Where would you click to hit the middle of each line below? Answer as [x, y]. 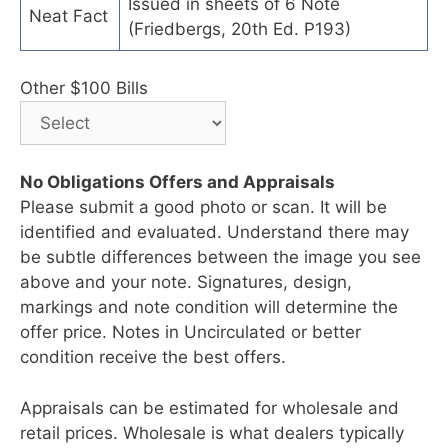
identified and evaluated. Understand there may [214, 232]
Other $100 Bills [84, 88]
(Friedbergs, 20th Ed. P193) [239, 28]
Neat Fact [68, 15]
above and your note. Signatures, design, [186, 282]
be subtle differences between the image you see [220, 257]
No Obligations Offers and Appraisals [177, 182]
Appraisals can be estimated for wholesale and [209, 407]
